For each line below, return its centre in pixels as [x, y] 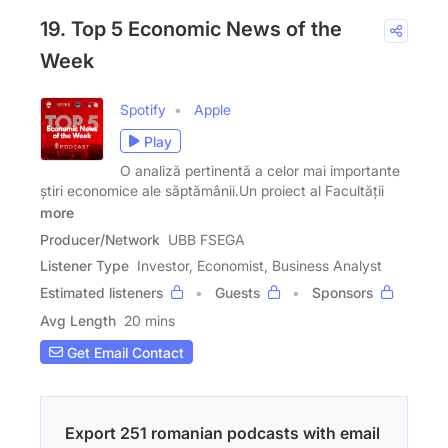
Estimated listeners [101, 293]
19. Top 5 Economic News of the [191, 29]
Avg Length [78, 321]
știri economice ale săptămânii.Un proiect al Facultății [212, 191]
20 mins [149, 321]
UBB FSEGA [206, 240]
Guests [237, 293]
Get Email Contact [123, 352]
